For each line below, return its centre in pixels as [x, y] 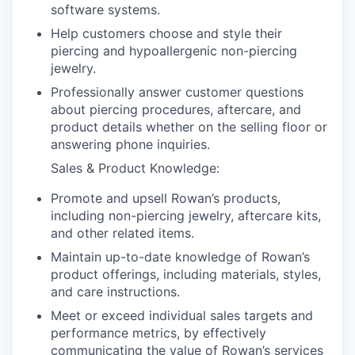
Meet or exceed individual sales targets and [182, 316]
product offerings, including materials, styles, [186, 275]
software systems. [105, 10]
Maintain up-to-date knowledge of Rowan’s [180, 257]
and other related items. [122, 233]
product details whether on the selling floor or [189, 127]
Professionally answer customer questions [177, 92]
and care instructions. [115, 292]
